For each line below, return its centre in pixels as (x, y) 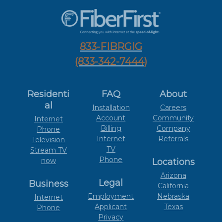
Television (49, 139)
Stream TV (48, 150)
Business (48, 184)
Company (173, 128)
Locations (173, 162)
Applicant (111, 206)
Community (173, 118)
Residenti (49, 94)
